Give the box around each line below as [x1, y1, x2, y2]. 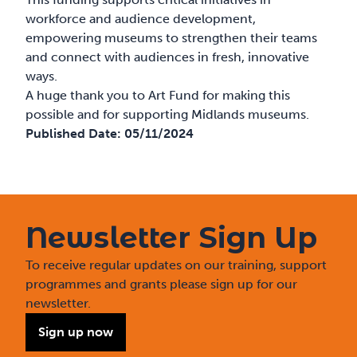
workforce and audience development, [25, 11, 257, 26]
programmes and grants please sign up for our [25, 277, 298, 292]
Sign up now [38, 324, 114, 339]
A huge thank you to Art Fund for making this [25, 88, 291, 103]
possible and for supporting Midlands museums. [25, 107, 310, 122]
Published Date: [25, 126, 125, 141]
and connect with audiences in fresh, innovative [25, 49, 310, 65]
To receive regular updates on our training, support [25, 257, 328, 273]
